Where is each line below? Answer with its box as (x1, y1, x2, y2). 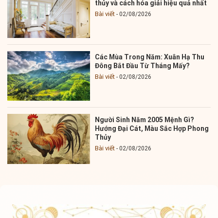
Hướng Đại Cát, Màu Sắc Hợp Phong (95, 125, 209, 133)
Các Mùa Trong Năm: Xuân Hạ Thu (95, 53, 205, 61)
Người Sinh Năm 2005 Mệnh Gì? (95, 116, 195, 124)
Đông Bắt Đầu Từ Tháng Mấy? (95, 62, 190, 70)
